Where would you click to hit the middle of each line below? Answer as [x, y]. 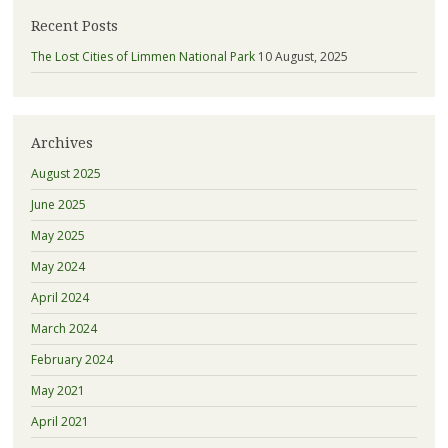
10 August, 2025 [302, 57]
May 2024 [57, 267]
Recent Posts [74, 25]
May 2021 [57, 391]
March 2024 [63, 329]
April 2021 [59, 422]
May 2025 [57, 236]
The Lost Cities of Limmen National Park [142, 57]
